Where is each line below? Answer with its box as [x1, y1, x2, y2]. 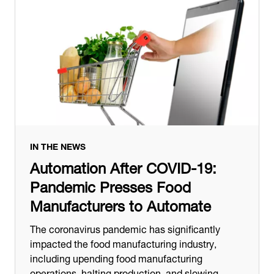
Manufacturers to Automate [30, 190, 211, 218]
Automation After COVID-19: [30, 152, 217, 180]
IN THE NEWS [30, 136, 86, 154]
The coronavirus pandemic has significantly [30, 218, 220, 237]
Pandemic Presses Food [30, 171, 191, 199]
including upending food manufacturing [30, 247, 202, 267]
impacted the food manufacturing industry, [30, 232, 217, 252]
